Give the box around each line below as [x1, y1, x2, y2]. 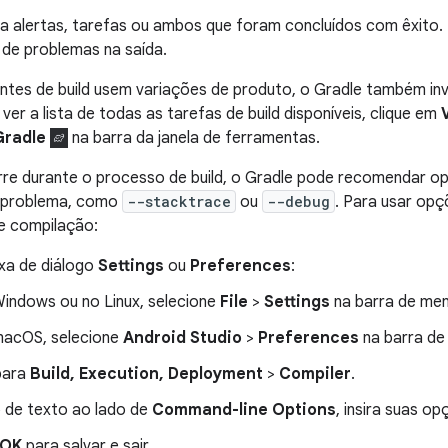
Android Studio [123, 328, 242, 349]
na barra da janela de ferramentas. [68, 128, 321, 149]
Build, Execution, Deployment [30, 364, 263, 385]
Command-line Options [152, 400, 336, 421]
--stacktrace [127, 192, 231, 212]
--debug [267, 192, 330, 212]
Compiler [279, 364, 351, 385]
